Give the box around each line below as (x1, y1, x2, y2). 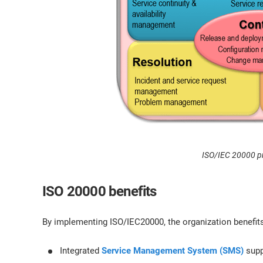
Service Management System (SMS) (102, 245, 244, 256)
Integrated (60, 245, 102, 256)
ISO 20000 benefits (42, 183, 157, 200)
